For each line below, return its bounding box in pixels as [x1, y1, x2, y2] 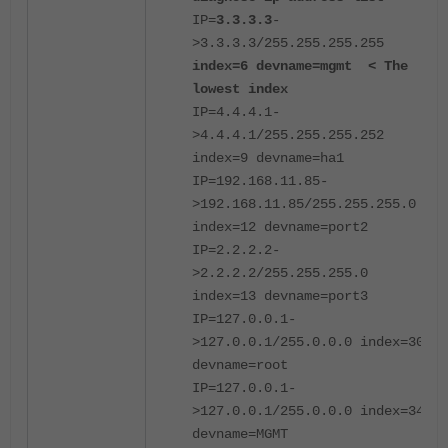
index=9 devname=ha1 [192, 150, 344, 166]
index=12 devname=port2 [192, 219, 368, 235]
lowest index [192, 81, 288, 97]
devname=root [192, 357, 288, 373]
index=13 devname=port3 [192, 288, 368, 304]
